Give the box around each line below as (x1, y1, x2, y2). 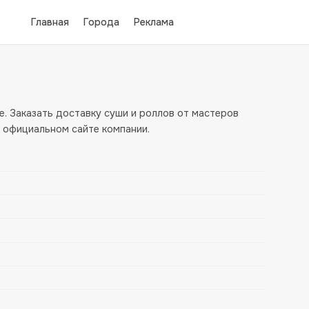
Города (83, 16, 119, 28)
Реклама (133, 16, 174, 28)
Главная (31, 16, 70, 28)
